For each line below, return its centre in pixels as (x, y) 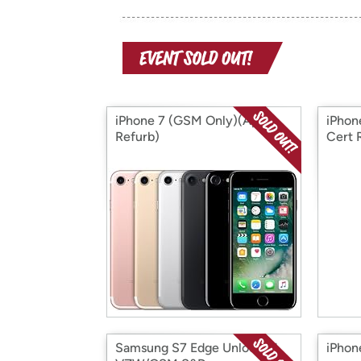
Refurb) (137, 137)
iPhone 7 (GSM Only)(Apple (197, 120)
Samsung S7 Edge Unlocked (196, 348)
